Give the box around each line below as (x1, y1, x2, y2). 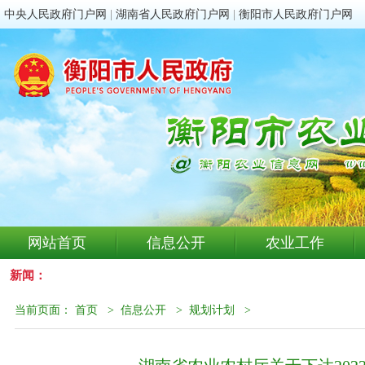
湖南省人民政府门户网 (116, 8, 230, 20)
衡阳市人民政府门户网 (239, 8, 353, 20)
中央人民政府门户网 (4, 8, 107, 20)
